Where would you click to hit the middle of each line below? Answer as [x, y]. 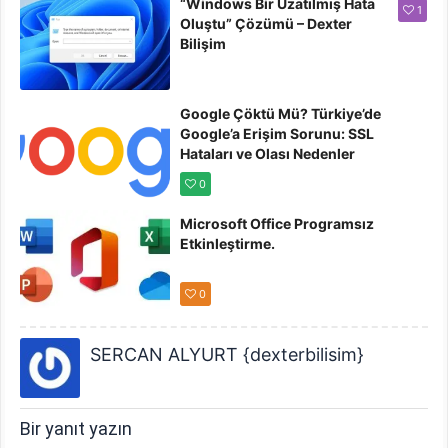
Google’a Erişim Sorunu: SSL [277, 134]
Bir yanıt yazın [76, 429]
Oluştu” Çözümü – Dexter [266, 24]
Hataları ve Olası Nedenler [268, 154]
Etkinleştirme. [228, 244]
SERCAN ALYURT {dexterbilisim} [227, 355]
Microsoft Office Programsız [277, 224]
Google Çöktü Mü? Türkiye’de [281, 114]
